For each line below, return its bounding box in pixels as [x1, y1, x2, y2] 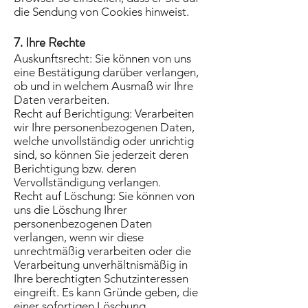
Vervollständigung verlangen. [14, 175, 161, 189]
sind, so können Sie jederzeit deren [14, 148, 188, 162]
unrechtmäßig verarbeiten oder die [14, 244, 191, 258]
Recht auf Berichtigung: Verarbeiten [14, 107, 194, 120]
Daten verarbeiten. [14, 93, 109, 107]
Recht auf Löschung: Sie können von [14, 189, 195, 203]
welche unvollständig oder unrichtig [14, 134, 194, 148]
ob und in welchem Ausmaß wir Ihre [14, 79, 193, 93]
